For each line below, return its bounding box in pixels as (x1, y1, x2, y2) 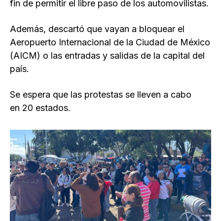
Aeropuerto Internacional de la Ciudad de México (10, 37, 210, 48)
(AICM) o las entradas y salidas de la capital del (10, 50, 205, 61)
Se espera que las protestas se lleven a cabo (10, 89, 191, 100)
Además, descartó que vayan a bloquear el (10, 24, 184, 35)
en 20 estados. (10, 103, 71, 113)
